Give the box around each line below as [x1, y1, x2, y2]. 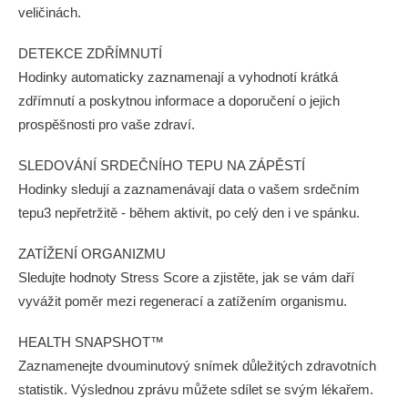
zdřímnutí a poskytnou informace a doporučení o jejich [18, 93, 340, 108]
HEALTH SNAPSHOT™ [18, 334, 164, 350]
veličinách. [18, 5, 81, 20]
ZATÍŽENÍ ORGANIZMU [18, 246, 166, 261]
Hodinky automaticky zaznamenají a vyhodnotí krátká [18, 69, 338, 85]
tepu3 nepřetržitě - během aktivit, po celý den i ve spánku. [18, 205, 360, 220]
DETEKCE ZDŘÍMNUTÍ [18, 46, 162, 61]
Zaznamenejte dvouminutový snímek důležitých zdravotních [18, 358, 376, 373]
